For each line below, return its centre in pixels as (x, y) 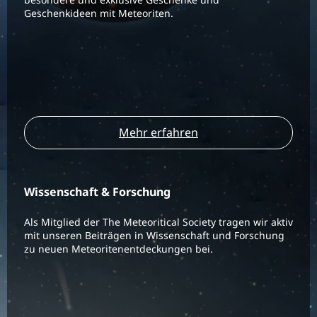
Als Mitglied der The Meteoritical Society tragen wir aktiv (158, 222)
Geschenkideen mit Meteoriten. (99, 13)
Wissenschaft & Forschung (97, 192)
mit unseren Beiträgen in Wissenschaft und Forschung (154, 235)
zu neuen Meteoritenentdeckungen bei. (119, 249)
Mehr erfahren (158, 132)
